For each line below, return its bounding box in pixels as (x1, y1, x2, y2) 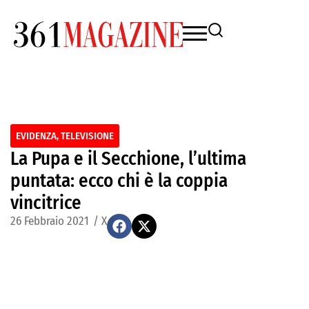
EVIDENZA (16, 130, 57, 142)
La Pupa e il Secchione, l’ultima (10, 148, 246, 170)
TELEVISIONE (61, 130, 114, 142)
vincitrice (10, 192, 81, 214)
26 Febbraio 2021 (10, 214, 89, 228)
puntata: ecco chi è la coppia (10, 170, 228, 192)
